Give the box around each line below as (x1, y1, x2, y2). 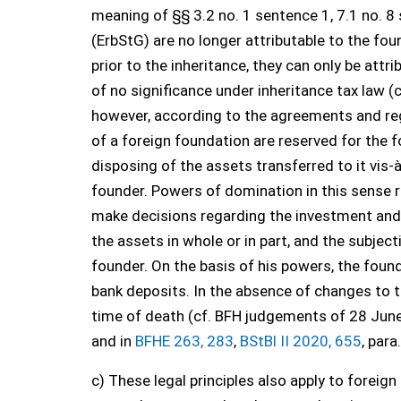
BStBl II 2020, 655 (240, 332, 362, 350)
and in (91, 332, 135, 350)
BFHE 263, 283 (135, 332, 234, 350)
